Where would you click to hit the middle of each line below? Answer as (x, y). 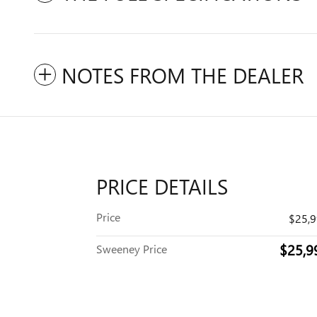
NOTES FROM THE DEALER (183, 75)
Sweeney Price (132, 249)
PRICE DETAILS (162, 186)
